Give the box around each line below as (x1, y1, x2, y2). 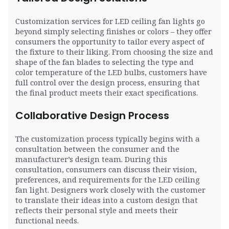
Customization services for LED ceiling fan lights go (15, 16, 205, 27)
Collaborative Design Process (15, 108, 170, 123)
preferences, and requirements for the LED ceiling (15, 174, 200, 185)
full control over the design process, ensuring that (15, 77, 200, 88)
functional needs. (15, 215, 79, 226)
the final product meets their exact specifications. (15, 87, 198, 98)
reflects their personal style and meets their (15, 205, 178, 216)
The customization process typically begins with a (15, 133, 200, 144)
